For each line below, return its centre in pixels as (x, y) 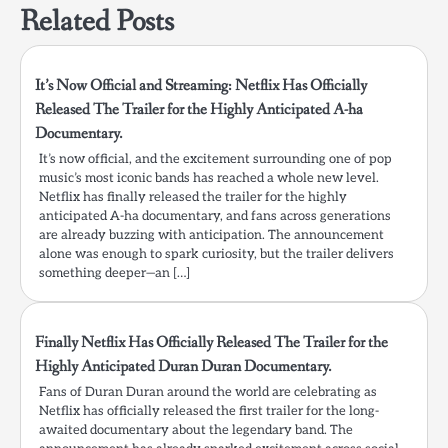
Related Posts (97, 22)
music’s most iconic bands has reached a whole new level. (209, 178)
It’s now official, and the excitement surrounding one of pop (215, 159)
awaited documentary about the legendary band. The (196, 430)
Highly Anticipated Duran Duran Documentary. (183, 367)
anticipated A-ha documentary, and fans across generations (215, 216)
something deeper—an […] (114, 273)
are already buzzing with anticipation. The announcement (211, 235)
